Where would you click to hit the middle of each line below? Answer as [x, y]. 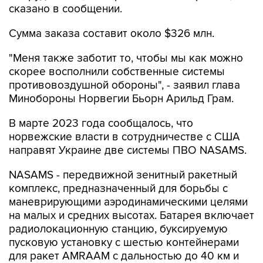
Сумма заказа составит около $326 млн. [112, 34]
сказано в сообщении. [65, 9]
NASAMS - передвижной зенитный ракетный [123, 175]
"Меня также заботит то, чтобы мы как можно [126, 58]
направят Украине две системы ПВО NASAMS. [128, 151]
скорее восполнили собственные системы [117, 72]
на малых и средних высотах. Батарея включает [131, 216]
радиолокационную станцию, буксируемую [118, 229]
